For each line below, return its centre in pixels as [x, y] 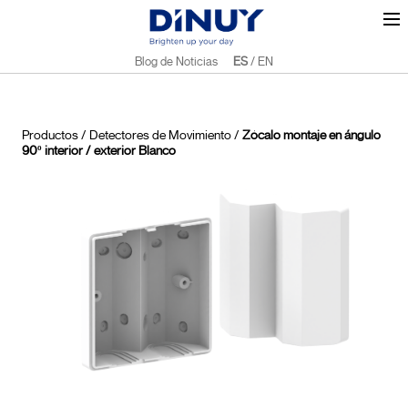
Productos [50, 135]
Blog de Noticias [176, 61]
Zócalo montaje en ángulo [311, 135]
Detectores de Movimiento [160, 135]
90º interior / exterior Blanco [99, 151]
